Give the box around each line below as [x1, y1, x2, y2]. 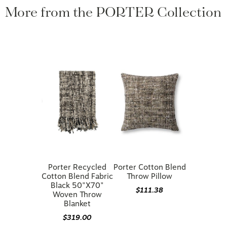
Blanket [63, 187, 91, 196]
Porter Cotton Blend [113, 150, 186, 160]
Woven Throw [52, 178, 102, 187]
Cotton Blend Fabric [41, 160, 113, 169]
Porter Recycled [48, 150, 106, 160]
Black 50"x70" [50, 169, 104, 178]
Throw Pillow [127, 160, 173, 169]
